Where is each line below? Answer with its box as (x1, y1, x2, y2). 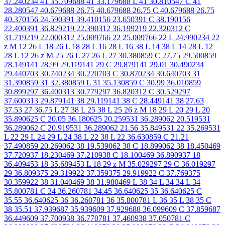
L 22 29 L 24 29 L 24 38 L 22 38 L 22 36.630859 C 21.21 (4, 132, 189, 141)
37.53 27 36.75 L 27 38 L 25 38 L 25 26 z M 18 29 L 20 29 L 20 (4, 105, 210, 114)
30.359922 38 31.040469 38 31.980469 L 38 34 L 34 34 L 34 (4, 177, 200, 186)
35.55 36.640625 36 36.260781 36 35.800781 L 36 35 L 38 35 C (4, 195, 211, 204)
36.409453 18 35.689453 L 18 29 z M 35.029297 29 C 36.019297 (4, 159, 215, 168)
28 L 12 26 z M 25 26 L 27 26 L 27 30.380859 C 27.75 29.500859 (4, 51, 216, 60)
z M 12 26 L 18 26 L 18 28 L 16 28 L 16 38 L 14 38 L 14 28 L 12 (4, 42, 213, 51)
